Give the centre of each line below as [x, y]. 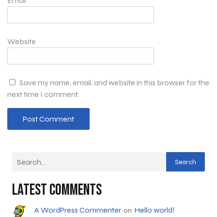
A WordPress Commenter [77, 210]
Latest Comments [57, 190]
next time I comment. [43, 94]
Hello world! [154, 210]
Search [186, 162]
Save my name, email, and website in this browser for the [114, 83]
